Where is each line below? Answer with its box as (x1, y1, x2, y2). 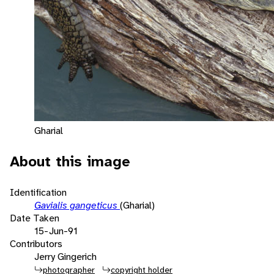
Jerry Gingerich (34, 250, 97, 263)
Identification (10, 185, 67, 199)
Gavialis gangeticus (34, 198, 120, 212)
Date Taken (10, 211, 59, 224)
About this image (10, 151, 130, 171)
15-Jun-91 (34, 224, 78, 237)
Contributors (10, 237, 62, 250)
